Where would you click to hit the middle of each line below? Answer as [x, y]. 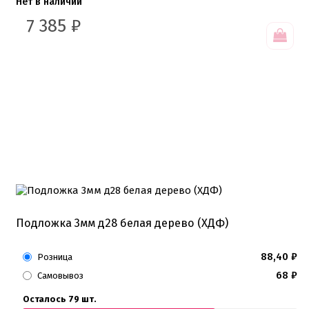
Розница [55, 257]
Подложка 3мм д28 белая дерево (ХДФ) [122, 223]
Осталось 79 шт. [60, 299]
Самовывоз [60, 275]
